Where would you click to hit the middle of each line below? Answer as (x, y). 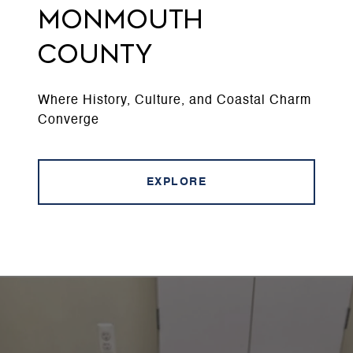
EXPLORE (176, 182)
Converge (69, 121)
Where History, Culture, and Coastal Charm (175, 101)
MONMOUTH (121, 20)
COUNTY (96, 55)
